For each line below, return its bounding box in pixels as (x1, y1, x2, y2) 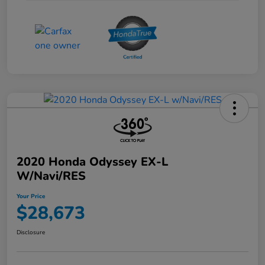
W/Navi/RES (17, 167, 86, 184)
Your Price (17, 192, 45, 201)
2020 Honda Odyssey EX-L (17, 153, 168, 170)
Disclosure (17, 228, 45, 237)
